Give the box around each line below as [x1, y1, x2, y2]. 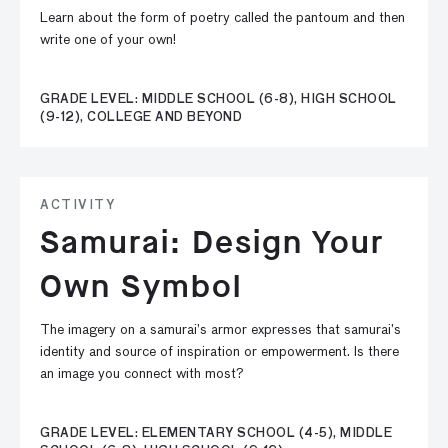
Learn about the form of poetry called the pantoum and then [40, 11, 405, 25]
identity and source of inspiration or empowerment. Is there [40, 345, 399, 359]
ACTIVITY [40, 200, 115, 212]
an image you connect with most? [40, 367, 244, 381]
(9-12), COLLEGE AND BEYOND [40, 112, 242, 124]
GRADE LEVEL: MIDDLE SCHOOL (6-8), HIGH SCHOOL [40, 94, 397, 106]
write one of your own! [40, 33, 176, 47]
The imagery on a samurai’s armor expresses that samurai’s [40, 323, 401, 337]
